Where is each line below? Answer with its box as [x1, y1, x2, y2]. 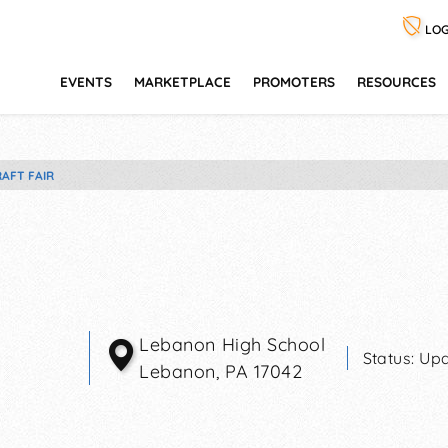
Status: [362, 347, 420, 368]
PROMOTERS [253, 73, 335, 90]
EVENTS [60, 73, 112, 90]
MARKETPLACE [134, 73, 231, 90]
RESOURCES [357, 73, 436, 90]
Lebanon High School [139, 332, 326, 356]
